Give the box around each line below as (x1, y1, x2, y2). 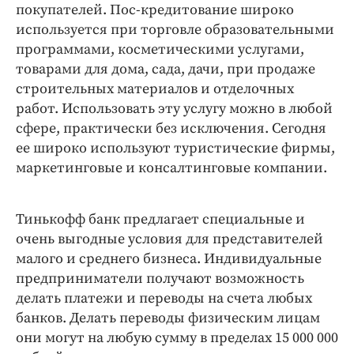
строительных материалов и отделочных (16, 80, 294, 99)
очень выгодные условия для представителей (16, 230, 323, 249)
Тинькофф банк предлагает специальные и (16, 210, 305, 229)
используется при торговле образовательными (16, 21, 334, 40)
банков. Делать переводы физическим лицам (16, 309, 320, 328)
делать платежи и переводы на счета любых (16, 289, 312, 308)
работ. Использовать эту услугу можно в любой (16, 100, 333, 119)
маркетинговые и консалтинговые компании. (16, 159, 327, 178)
